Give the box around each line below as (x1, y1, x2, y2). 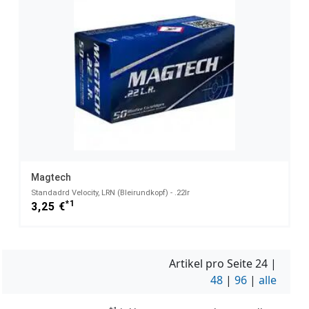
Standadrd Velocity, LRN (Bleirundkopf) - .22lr (31, 188, 190, 198)
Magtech (31, 172, 71, 183)
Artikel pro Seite (169, 256, 255, 272)
